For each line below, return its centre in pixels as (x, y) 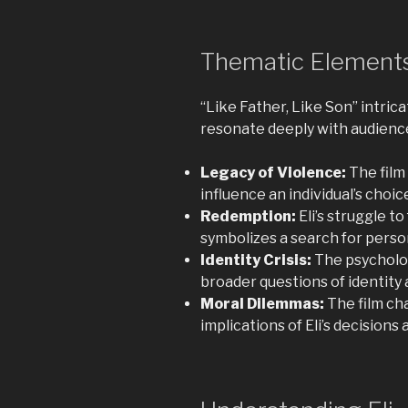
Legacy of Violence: (273, 172)
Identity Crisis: (256, 260)
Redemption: (248, 216)
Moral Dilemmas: (262, 303)
